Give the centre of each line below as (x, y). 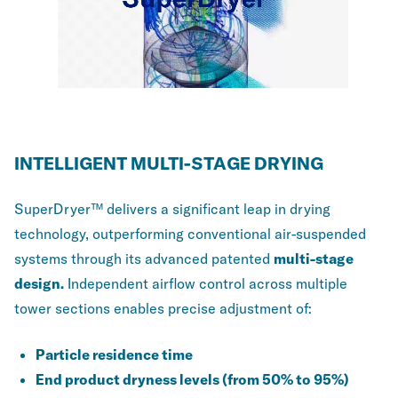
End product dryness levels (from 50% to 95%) (192, 379)
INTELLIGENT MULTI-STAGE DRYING (169, 163)
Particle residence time (114, 354)
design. (39, 283)
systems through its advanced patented (144, 259)
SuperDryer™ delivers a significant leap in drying (172, 209)
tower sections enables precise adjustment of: (163, 308)
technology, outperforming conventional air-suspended (190, 234)
